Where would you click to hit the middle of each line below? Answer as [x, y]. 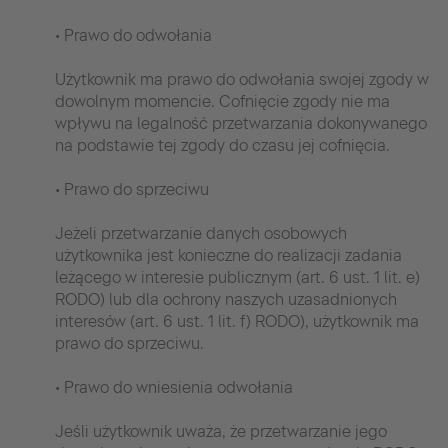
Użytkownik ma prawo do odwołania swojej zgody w [242, 79]
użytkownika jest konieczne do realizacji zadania [228, 255]
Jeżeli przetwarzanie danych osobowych [201, 233]
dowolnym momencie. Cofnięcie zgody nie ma [222, 101]
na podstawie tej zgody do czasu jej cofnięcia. [222, 145]
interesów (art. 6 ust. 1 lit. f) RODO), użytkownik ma [237, 321]
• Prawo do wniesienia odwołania [174, 387]
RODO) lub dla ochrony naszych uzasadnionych [226, 299]
